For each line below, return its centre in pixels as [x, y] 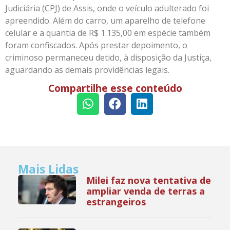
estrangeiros [116, 202]
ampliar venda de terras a [146, 191]
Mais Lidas [48, 169]
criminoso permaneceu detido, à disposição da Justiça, [108, 57]
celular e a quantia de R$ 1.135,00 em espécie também [108, 33]
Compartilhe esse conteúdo [115, 88]
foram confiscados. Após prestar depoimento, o [96, 45]
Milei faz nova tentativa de [149, 180]
